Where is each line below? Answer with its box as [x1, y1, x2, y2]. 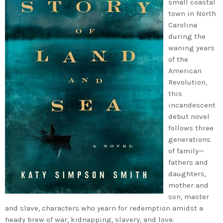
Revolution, [168, 77, 207, 87]
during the [168, 31, 206, 41]
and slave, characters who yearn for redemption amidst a [5, 203, 203, 213]
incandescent [168, 100, 216, 110]
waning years [168, 43, 215, 52]
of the [168, 54, 188, 64]
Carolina [168, 20, 197, 29]
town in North [168, 8, 216, 18]
